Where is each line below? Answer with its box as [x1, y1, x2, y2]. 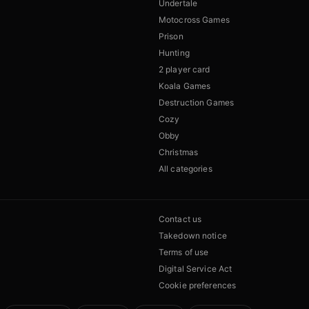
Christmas [159, 147, 199, 158]
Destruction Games [159, 97, 235, 108]
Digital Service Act [159, 263, 232, 275]
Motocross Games [159, 14, 230, 26]
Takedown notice [159, 230, 227, 241]
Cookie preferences [159, 280, 237, 291]
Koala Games [159, 81, 211, 92]
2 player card [159, 64, 210, 75]
